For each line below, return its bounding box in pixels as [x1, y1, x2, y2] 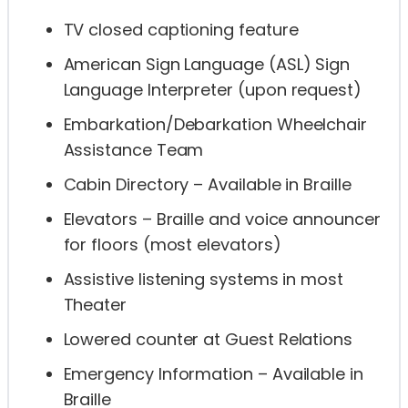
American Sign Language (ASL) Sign [63, 53, 351, 76]
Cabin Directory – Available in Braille [63, 173, 352, 197]
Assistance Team [63, 138, 204, 162]
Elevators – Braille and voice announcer [63, 208, 381, 231]
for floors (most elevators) [63, 233, 281, 257]
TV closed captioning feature [63, 18, 299, 42]
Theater [63, 293, 127, 317]
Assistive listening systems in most [63, 268, 343, 291]
